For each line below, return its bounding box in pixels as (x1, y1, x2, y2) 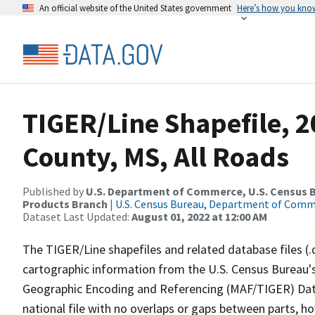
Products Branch (22, 197, 108, 211)
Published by (22, 184, 86, 198)
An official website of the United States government (39, 2, 231, 13)
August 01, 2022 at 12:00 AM (131, 210, 267, 224)
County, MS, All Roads (22, 139, 289, 174)
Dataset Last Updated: (22, 210, 131, 224)
